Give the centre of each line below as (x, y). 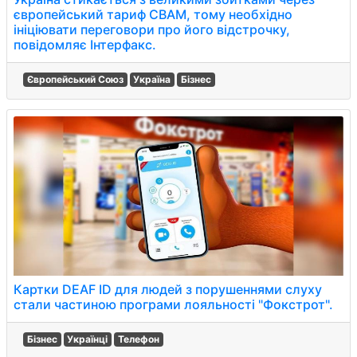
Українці (88, 339)
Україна (152, 79)
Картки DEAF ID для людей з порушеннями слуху (168, 289)
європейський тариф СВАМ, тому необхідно (153, 14)
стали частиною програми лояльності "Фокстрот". (173, 304)
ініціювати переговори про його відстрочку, (152, 29)
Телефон (138, 339)
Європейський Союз (75, 79)
